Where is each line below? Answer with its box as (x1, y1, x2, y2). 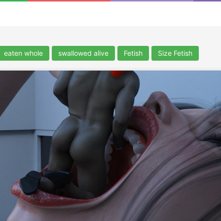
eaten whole (4, 49, 43, 57)
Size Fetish (158, 49, 192, 57)
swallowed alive (58, 49, 109, 57)
